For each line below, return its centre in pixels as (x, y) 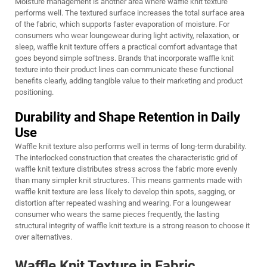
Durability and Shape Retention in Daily (128, 117)
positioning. (34, 92)
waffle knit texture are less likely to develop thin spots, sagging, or (125, 192)
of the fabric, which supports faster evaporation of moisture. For (122, 24)
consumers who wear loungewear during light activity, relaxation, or (127, 35)
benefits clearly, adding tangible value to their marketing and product (129, 81)
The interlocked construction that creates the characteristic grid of (126, 158)
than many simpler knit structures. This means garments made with (128, 180)
